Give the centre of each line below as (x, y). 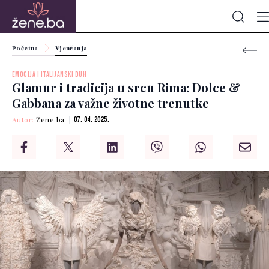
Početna (25, 48)
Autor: (24, 120)
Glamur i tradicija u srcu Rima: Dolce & (126, 88)
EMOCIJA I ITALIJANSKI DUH (49, 75)
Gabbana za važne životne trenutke (110, 103)
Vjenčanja (71, 48)
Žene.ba (50, 120)
